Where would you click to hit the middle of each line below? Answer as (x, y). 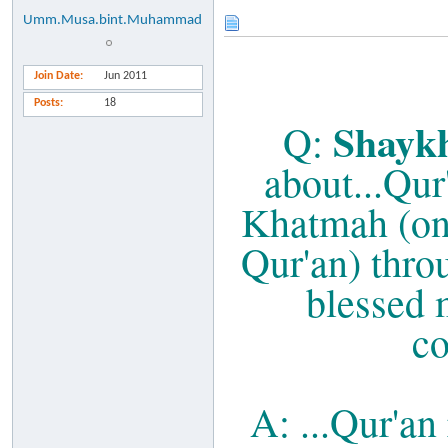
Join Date (57, 76)
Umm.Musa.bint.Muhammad (113, 20)
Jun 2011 (125, 76)
